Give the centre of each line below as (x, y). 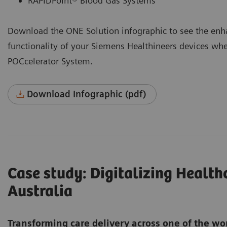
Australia (40, 192)
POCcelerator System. (50, 61)
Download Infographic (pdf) (87, 94)
